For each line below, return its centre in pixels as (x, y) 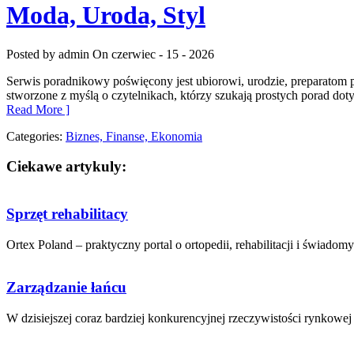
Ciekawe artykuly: (66, 167)
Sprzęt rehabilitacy (67, 213)
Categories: (36, 136)
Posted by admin (48, 54)
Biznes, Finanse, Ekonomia (134, 136)
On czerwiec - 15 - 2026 (153, 54)
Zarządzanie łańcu (66, 288)
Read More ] (38, 109)
